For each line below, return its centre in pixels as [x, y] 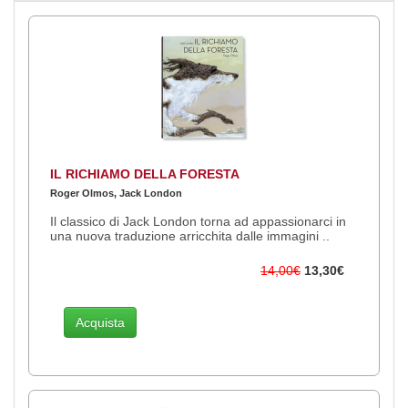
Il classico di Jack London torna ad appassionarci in [198, 221]
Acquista [100, 322]
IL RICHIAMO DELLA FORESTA [145, 173]
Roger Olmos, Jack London [116, 193]
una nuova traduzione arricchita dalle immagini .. [190, 235]
